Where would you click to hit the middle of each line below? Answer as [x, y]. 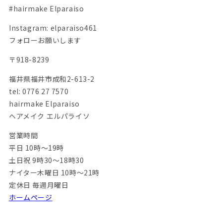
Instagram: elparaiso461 [53, 28]
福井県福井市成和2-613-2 [52, 79]
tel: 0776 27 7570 [39, 91]
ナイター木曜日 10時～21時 [54, 173]
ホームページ [30, 197]
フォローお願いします [45, 40]
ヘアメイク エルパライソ [49, 116]
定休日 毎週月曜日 [39, 185]
